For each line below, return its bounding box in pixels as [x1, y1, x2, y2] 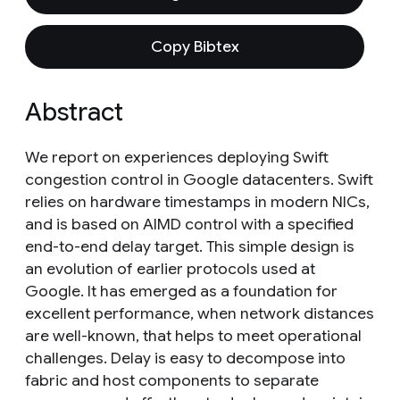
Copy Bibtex [150, 37, 239, 56]
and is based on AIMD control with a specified [25, 214, 354, 234]
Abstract [25, 96, 123, 128]
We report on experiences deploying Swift [25, 147, 329, 167]
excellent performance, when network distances [25, 304, 374, 323]
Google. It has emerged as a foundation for [25, 281, 337, 301]
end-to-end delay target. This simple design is [25, 237, 354, 256]
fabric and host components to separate [25, 371, 319, 390]
